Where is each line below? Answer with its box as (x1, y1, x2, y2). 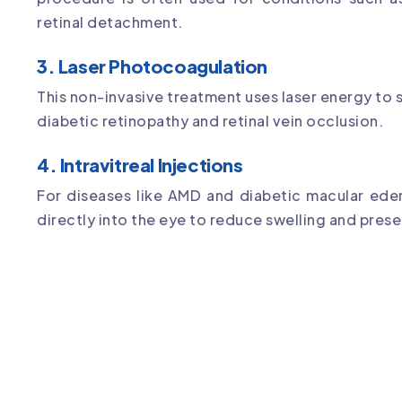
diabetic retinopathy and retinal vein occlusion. (37, 111, 383, 131)
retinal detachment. (37, 13, 183, 32)
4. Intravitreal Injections (37, 153, 243, 177)
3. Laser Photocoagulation (37, 55, 267, 78)
